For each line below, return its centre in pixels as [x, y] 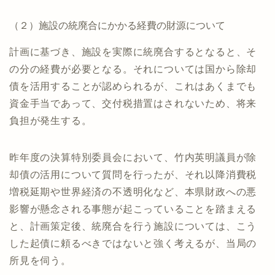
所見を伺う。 [40, 260]
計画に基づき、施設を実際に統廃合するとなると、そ [133, 52]
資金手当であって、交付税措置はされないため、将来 [133, 103]
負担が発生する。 [51, 120]
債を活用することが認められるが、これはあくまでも [133, 86]
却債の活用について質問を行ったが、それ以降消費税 [133, 174]
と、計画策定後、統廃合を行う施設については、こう [133, 226]
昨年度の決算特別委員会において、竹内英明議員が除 [133, 157]
